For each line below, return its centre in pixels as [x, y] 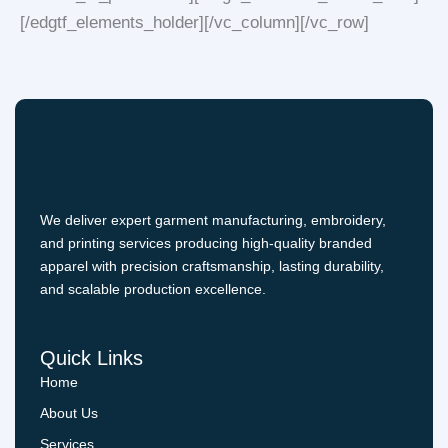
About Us [69, 413]
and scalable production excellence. [153, 288]
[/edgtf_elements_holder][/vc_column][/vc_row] [194, 22]
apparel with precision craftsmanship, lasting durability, [212, 265]
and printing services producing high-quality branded [206, 242]
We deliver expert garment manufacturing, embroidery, [213, 219]
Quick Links [91, 358]
